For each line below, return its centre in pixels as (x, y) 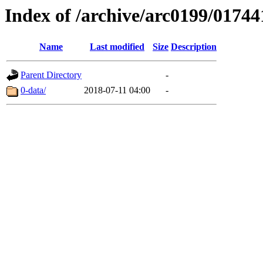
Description (194, 47)
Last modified (117, 47)
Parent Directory (51, 75)
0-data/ (33, 90)
